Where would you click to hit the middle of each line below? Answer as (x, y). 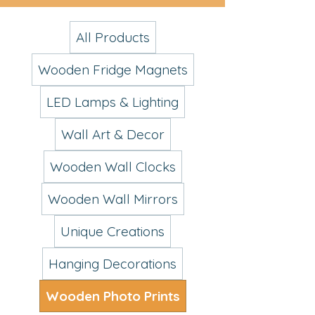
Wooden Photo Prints (112, 296)
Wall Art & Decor (112, 134)
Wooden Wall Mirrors (112, 199)
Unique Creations (112, 231)
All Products (112, 37)
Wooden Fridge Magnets (112, 69)
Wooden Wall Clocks (112, 166)
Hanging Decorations (112, 263)
